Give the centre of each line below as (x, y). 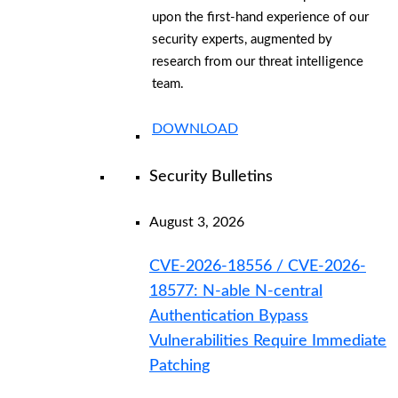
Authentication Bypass (229, 317)
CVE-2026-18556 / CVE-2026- (258, 267)
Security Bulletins (211, 176)
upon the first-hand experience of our (260, 17)
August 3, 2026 (197, 222)
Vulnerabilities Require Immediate (268, 342)
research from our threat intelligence (258, 61)
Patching (179, 366)
